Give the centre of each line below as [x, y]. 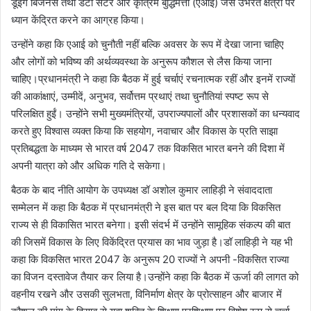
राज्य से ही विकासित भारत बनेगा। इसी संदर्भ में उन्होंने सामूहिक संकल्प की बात [151, 225]
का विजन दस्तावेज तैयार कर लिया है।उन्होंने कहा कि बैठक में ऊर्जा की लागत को [155, 277]
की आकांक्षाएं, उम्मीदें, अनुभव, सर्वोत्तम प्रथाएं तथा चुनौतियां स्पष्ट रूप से [140, 96]
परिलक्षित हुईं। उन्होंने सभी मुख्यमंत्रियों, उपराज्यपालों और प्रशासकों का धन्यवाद [155, 114]
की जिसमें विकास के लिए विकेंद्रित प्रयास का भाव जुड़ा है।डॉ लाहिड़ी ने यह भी [152, 242]
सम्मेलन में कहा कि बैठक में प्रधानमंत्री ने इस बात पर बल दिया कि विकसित [146, 207]
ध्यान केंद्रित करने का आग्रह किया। [78, 20]
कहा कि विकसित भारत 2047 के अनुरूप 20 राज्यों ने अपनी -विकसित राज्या [150, 259]
